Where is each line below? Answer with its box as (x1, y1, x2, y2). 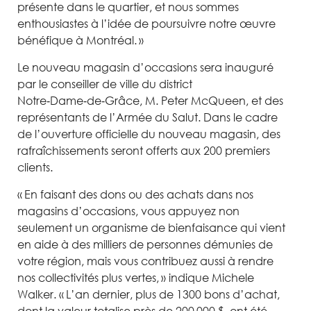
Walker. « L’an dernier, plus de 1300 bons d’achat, (17, 287, 280, 301)
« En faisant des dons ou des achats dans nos (17, 187, 253, 201)
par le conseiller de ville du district (17, 77, 192, 91)
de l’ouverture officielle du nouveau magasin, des (17, 127, 280, 141)
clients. (17, 160, 53, 174)
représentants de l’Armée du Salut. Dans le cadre (17, 110, 278, 124)
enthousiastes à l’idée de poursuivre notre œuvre (17, 17, 276, 31)
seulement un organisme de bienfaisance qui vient (17, 221, 285, 235)
